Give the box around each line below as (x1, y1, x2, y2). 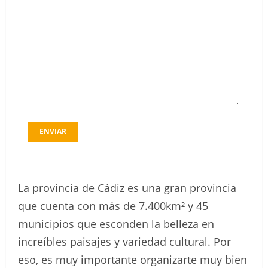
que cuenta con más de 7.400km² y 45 (18, 199, 208, 214)
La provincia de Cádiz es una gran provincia (18, 181, 236, 196)
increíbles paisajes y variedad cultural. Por (18, 234, 231, 249)
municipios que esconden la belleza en (18, 217, 214, 232)
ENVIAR (39, 126, 66, 137)
